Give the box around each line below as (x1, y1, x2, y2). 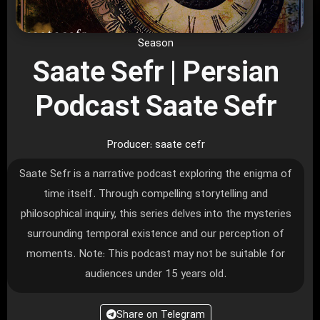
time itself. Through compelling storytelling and (44, 187, 268, 201)
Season (138, 36, 174, 51)
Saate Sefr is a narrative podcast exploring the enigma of (19, 167, 292, 181)
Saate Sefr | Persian (32, 56, 279, 93)
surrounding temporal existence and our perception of (27, 227, 284, 241)
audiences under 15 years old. (85, 267, 226, 281)
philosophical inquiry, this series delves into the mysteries (20, 207, 291, 221)
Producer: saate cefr (106, 138, 205, 152)
